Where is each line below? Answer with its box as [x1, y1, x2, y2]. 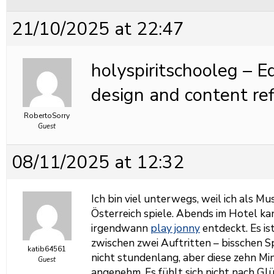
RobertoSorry [24, 111, 70, 120]
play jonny [150, 221, 200, 235]
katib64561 [28, 244, 66, 254]
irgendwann [91, 221, 150, 235]
